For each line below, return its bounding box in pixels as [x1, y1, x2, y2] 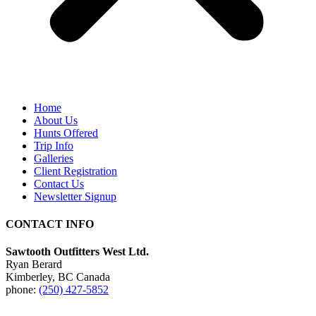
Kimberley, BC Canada [6, 271, 110, 284]
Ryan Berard [6, 258, 62, 271]
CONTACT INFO [6, 217, 94, 230]
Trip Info [34, 139, 73, 152]
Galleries [34, 152, 73, 164]
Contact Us [34, 177, 84, 190]
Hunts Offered [34, 126, 98, 139]
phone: [6, 284, 39, 296]
